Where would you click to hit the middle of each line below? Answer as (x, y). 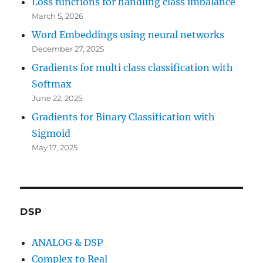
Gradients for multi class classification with (133, 68)
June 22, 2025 (57, 98)
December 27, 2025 (68, 49)
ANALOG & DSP (68, 243)
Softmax (52, 84)
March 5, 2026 (58, 16)
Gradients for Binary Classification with (124, 117)
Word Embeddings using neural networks (128, 35)
